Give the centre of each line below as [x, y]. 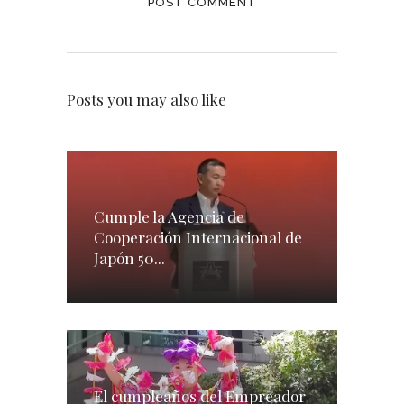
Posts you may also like [147, 100]
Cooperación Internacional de [198, 237]
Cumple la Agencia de [169, 216]
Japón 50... [129, 257]
